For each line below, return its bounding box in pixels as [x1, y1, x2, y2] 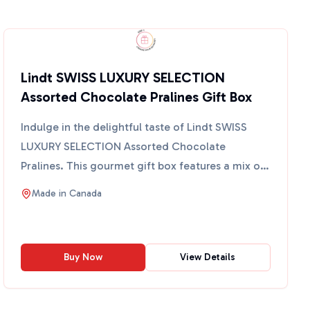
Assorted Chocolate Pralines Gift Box [21, 89, 253, 105]
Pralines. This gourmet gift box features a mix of [21, 159, 265, 172]
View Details [180, 251, 236, 263]
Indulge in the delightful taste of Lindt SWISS [21, 120, 248, 134]
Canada [69, 188, 102, 199]
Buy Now [63, 251, 102, 263]
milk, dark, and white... [21, 179, 136, 192]
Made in [32, 188, 70, 199]
